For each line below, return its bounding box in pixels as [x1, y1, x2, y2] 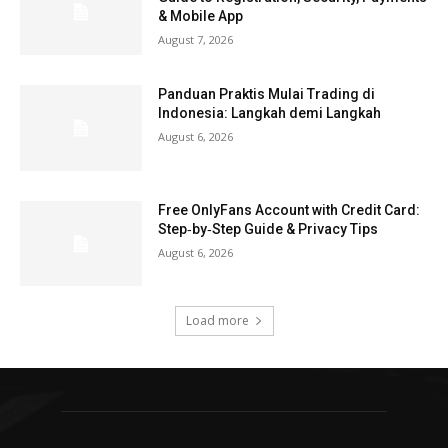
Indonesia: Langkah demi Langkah [158, 105, 382, 122]
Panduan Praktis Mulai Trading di [158, 86, 376, 103]
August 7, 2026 [158, 32, 234, 48]
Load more [185, 312, 249, 330]
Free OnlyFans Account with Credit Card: [158, 201, 421, 218]
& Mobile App [158, 8, 244, 25]
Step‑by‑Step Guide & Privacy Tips [158, 220, 379, 237]
